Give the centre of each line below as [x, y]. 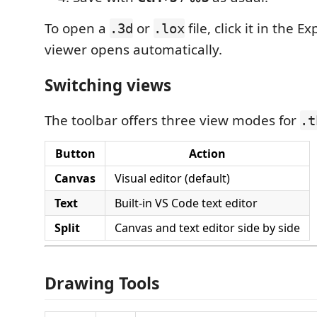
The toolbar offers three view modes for [172, 120]
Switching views [108, 85]
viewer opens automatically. [133, 50]
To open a [77, 28]
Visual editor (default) [172, 178]
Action [207, 154]
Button [75, 154]
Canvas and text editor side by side [207, 228]
